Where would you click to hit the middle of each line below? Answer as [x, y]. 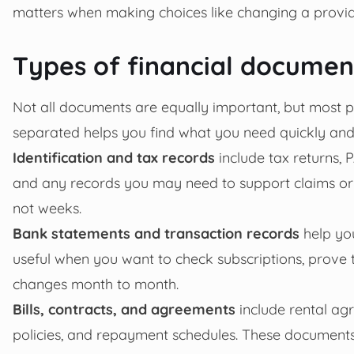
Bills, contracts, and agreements [124, 309]
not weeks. [47, 208]
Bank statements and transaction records [156, 233]
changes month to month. [96, 284]
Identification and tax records [114, 158]
